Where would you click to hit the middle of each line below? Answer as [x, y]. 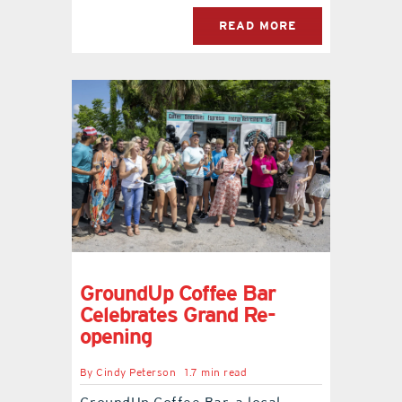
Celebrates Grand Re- [177, 314]
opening [115, 336]
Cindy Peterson [136, 372]
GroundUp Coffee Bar [177, 293]
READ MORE [258, 25]
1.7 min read [216, 372]
